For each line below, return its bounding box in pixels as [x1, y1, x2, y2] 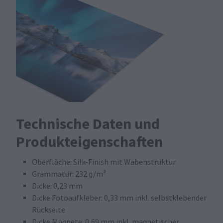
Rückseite [32, 205, 65, 215]
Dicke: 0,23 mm [32, 181, 83, 191]
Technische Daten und [16, 113, 160, 134]
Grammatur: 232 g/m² [32, 169, 106, 179]
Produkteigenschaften [16, 131, 163, 152]
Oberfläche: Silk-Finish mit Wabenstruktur [32, 157, 176, 167]
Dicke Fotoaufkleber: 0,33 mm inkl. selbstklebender [32, 193, 207, 203]
